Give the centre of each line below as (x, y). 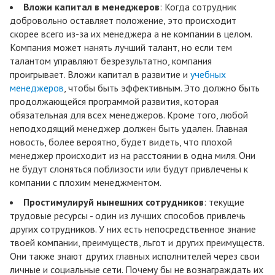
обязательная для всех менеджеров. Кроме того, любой (129, 115)
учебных (208, 75)
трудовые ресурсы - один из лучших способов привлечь (128, 216)
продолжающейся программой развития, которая (114, 102)
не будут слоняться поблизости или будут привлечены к (129, 169)
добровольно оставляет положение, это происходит (123, 21)
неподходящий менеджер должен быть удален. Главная (129, 129)
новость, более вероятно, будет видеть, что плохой (121, 142)
